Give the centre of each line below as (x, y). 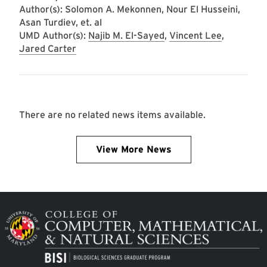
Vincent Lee (195, 35)
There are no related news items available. (112, 115)
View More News (133, 149)
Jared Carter (48, 49)
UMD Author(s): (54, 35)
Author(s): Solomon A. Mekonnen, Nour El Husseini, (130, 9)
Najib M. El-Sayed (126, 35)
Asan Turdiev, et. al (60, 22)
